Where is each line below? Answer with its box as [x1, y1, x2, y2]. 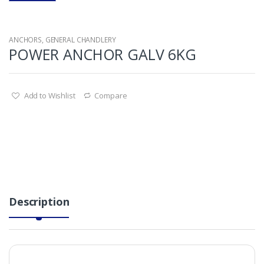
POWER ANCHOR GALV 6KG [9, 44, 197, 64]
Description [9, 194, 70, 209]
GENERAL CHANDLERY [45, 34, 116, 45]
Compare [94, 90, 127, 101]
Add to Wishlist [24, 90, 75, 101]
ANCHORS [9, 34, 42, 45]
